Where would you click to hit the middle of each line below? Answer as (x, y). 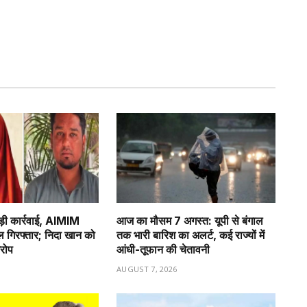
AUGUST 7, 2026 (147, 269)
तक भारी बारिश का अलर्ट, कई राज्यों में (191, 235)
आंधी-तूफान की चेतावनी (163, 249)
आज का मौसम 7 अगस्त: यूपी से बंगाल (190, 220)
